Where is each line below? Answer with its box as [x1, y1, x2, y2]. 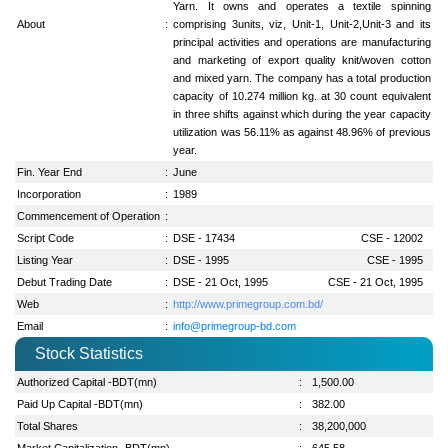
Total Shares [17, 419, 79, 432]
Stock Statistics [35, 344, 143, 362]
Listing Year [17, 253, 74, 266]
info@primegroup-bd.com [173, 319, 297, 332]
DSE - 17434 [173, 231, 236, 244]
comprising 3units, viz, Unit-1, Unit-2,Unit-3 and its [173, 17, 431, 30]
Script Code [17, 231, 75, 244]
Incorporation [17, 187, 82, 200]
